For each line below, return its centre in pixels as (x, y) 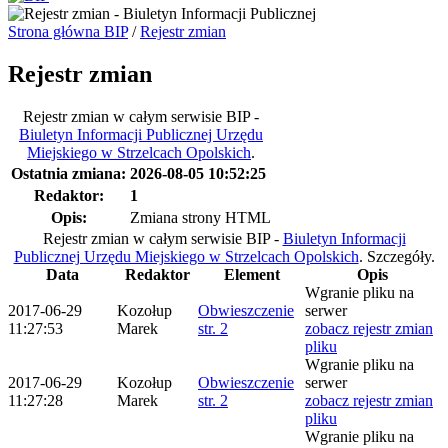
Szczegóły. (400, 256)
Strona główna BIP (68, 31)
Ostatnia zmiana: (68, 173)
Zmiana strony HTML (200, 217)
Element (251, 274)
